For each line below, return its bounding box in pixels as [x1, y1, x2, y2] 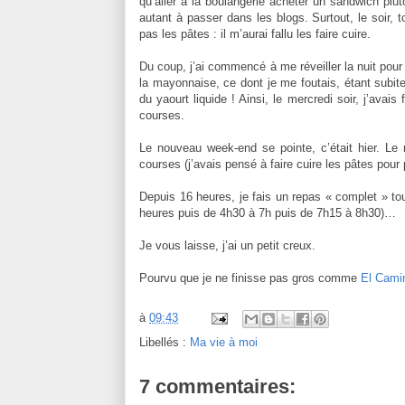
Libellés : [139, 334, 190, 349]
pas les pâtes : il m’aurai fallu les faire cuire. [139, 26, 371, 41]
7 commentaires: [139, 374, 296, 398]
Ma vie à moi [190, 334, 258, 349]
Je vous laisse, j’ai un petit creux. [139, 238, 316, 252]
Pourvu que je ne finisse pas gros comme [139, 270, 361, 285]
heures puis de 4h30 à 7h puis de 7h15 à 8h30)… [139, 205, 396, 220]
